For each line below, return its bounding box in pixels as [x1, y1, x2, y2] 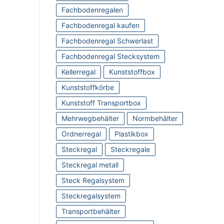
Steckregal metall [61, 160, 118, 169]
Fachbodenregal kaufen [61, 21, 139, 30]
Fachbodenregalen [61, 5, 123, 14]
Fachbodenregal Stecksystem [61, 52, 159, 61]
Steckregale [110, 145, 150, 154]
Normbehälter [132, 114, 177, 123]
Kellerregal [61, 67, 95, 76]
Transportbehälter [61, 207, 120, 216]
